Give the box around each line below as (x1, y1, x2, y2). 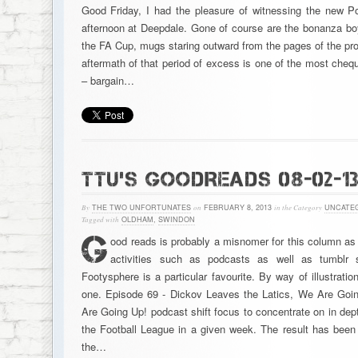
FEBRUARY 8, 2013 (201, 202, 274, 213)
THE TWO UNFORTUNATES (91, 202, 191, 213)
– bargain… (81, 73, 134, 88)
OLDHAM (121, 214, 153, 225)
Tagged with (81, 214, 119, 224)
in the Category (273, 202, 322, 212)
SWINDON (157, 214, 195, 225)
